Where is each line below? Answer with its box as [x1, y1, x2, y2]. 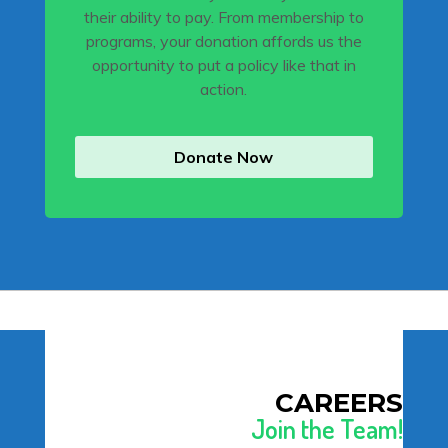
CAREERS [275, 386, 404, 419]
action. [200, 78, 248, 99]
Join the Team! [251, 411, 404, 445]
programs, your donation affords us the [85, 30, 362, 51]
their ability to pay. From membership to [83, 6, 364, 27]
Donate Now [174, 146, 274, 167]
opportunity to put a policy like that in [91, 54, 356, 75]
